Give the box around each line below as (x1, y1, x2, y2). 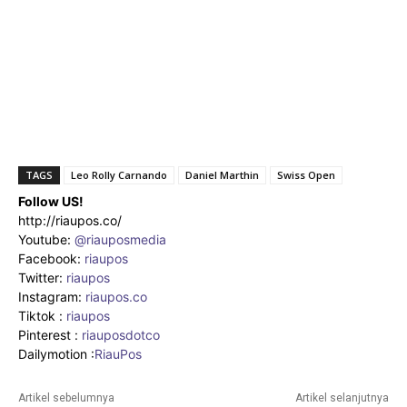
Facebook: (18, 250, 84, 266)
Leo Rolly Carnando (71, 167, 167, 182)
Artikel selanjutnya (294, 391, 389, 404)
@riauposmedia (74, 231, 166, 247)
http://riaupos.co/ (18, 212, 122, 228)
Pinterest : (18, 326, 78, 342)
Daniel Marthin (185, 167, 259, 182)
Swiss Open (277, 167, 335, 182)
